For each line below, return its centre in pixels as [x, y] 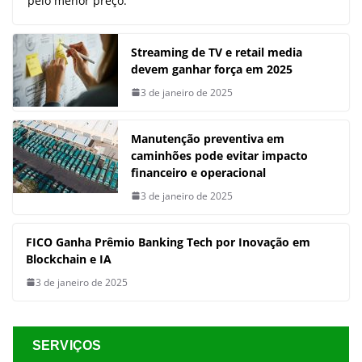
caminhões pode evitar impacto [219, 155]
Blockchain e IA [69, 259]
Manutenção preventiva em [208, 138]
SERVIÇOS [67, 345]
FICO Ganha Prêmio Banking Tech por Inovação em [168, 242]
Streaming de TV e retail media [217, 52]
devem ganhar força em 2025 [212, 69]
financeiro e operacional [198, 172]
